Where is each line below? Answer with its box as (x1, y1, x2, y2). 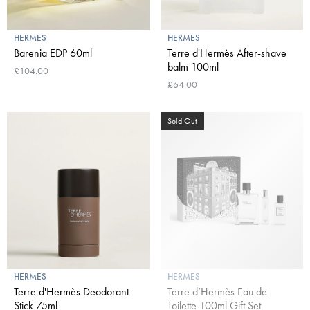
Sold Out (167, 115, 197, 127)
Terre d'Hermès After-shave (167, 45, 286, 60)
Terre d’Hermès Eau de (167, 284, 267, 299)
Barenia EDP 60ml (14, 45, 92, 60)
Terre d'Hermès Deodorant (14, 284, 129, 299)
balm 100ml (167, 59, 219, 74)
